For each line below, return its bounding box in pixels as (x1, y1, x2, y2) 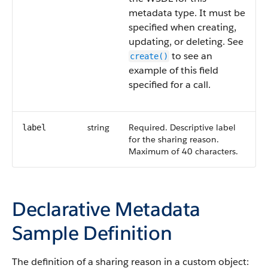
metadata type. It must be (129, 7, 245, 19)
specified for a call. (129, 78, 211, 91)
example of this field (129, 64, 218, 77)
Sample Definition (12, 221, 172, 245)
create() (130, 51, 168, 61)
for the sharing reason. (129, 134, 219, 145)
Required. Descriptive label (129, 122, 236, 133)
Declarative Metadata (12, 197, 201, 221)
